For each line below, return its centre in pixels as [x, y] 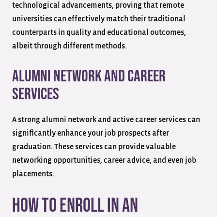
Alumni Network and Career [89, 76]
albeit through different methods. [70, 46]
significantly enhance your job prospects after [91, 133]
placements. [34, 174]
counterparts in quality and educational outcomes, [99, 32]
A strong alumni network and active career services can [106, 119]
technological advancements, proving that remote [98, 5]
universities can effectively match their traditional [99, 19]
